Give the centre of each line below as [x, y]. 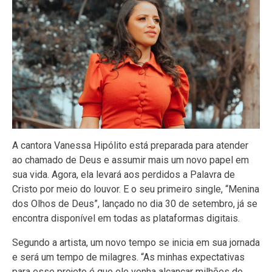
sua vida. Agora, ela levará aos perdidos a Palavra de [124, 175]
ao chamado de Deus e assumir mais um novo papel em [131, 160]
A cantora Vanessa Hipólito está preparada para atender [130, 146]
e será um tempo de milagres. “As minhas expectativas [128, 257]
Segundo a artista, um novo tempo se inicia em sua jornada [136, 243]
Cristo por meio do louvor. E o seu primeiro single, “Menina [136, 189]
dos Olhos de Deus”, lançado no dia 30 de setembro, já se [135, 204]
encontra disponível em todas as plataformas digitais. [126, 219]
